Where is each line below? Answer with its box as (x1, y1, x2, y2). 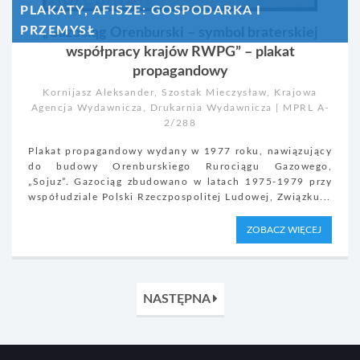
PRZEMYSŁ (20, 24, 96, 37)
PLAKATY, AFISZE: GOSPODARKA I (20, 4, 262, 17)
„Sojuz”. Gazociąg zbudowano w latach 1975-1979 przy (28, 177, 332, 186)
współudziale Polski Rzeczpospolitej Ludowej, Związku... (28, 192, 331, 202)
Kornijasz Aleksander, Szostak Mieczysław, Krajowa (43, 88, 317, 97)
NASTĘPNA (142, 292, 213, 305)
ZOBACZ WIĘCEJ (247, 225, 321, 235)
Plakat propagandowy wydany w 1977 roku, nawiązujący (28, 146, 332, 156)
